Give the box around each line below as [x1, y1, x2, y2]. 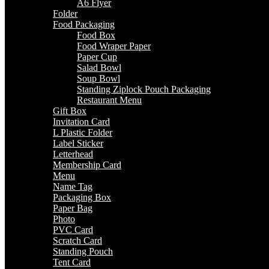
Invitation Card [53, 116, 110, 127]
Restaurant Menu [77, 95, 142, 105]
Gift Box [53, 106, 86, 116]
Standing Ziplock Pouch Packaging [77, 84, 211, 94]
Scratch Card [53, 235, 102, 246]
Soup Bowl [77, 73, 120, 83]
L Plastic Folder [53, 127, 112, 138]
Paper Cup [77, 52, 117, 62]
